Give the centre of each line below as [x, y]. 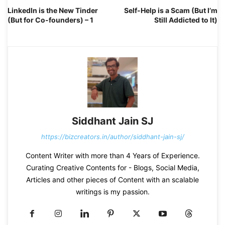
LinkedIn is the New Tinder [53, 10]
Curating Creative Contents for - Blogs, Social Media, [113, 167]
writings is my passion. [113, 191]
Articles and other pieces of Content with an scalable [113, 179]
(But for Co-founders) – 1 [50, 20]
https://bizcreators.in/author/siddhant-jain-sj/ [113, 136]
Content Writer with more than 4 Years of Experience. [113, 155]
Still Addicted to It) [186, 20]
